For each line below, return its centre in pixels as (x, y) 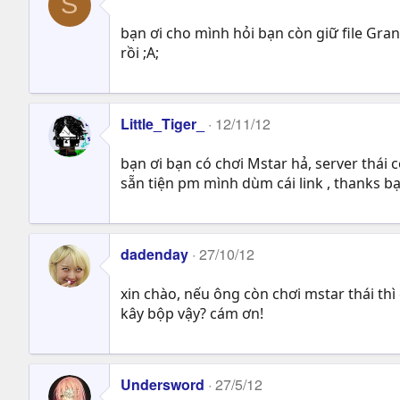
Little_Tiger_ (162, 123)
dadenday (154, 254)
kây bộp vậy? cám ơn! (192, 313)
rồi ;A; (140, 52)
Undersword (162, 384)
